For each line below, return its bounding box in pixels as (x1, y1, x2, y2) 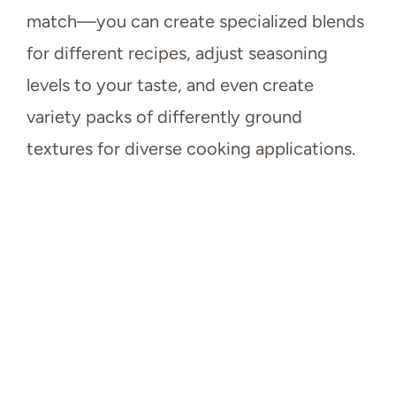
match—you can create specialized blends (27, 11, 364, 33)
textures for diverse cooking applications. (27, 138, 355, 160)
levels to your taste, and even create (27, 74, 314, 96)
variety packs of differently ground (27, 106, 302, 128)
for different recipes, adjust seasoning (27, 42, 328, 65)
